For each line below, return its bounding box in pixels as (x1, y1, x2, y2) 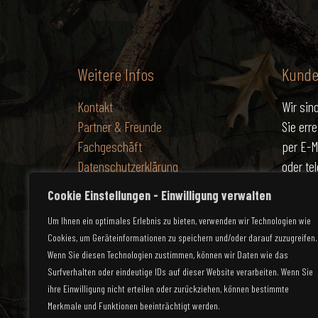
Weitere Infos (77, 64, 154, 84)
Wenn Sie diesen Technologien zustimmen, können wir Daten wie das (48, 248, 288, 261)
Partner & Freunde (77, 118, 162, 135)
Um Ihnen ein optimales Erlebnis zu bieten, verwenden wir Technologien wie (48, 214, 311, 226)
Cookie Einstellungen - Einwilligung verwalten (48, 187, 271, 203)
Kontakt (77, 98, 113, 115)
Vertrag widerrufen (126, 229, 216, 244)
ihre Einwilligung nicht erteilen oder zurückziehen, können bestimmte (48, 283, 289, 295)
